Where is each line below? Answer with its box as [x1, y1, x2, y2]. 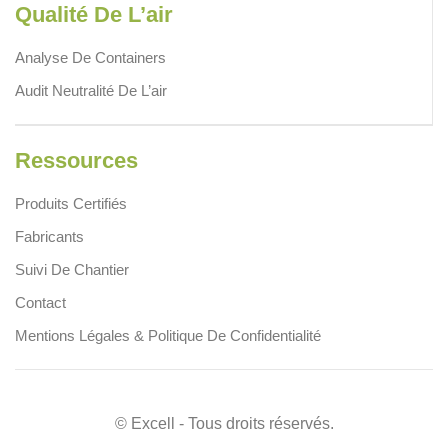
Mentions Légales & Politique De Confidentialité [15, 326, 321, 344]
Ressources [15, 147, 138, 173]
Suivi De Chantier [15, 260, 129, 278]
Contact [15, 293, 66, 311]
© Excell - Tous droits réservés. [114, 414, 334, 432]
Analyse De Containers [15, 48, 166, 66]
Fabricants [15, 227, 84, 245]
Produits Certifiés [15, 194, 127, 212]
